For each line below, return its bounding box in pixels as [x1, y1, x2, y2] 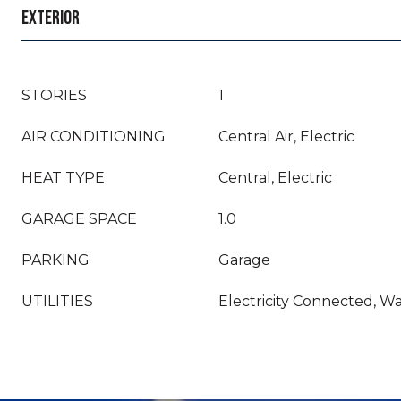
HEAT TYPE [21, 169, 105, 186]
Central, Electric [218, 169, 332, 186]
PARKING [21, 252, 90, 269]
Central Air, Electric [218, 128, 354, 145]
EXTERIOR [21, 6, 80, 30]
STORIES [21, 87, 87, 104]
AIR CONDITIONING [21, 128, 166, 145]
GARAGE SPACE [21, 210, 137, 227]
